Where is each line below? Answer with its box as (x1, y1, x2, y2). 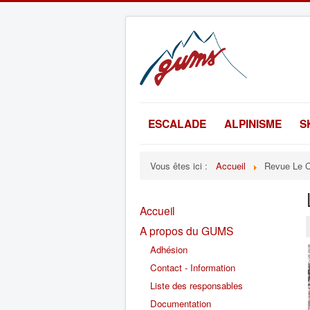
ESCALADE (148, 116, 206, 131)
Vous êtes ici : (150, 159, 213, 172)
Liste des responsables (150, 279, 243, 292)
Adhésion (150, 243, 188, 256)
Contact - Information (150, 261, 235, 274)
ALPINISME (224, 116, 282, 131)
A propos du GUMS (140, 223, 233, 238)
